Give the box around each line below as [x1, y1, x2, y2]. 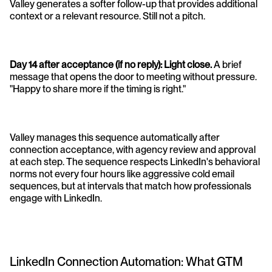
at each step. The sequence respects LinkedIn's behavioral [10, 156, 260, 168]
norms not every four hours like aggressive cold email [10, 168, 234, 180]
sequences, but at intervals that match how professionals [10, 180, 251, 192]
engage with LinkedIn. [10, 192, 102, 205]
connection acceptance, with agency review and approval [10, 144, 256, 156]
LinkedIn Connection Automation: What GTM [10, 254, 243, 270]
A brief [212, 59, 242, 71]
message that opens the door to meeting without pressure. [10, 71, 257, 83]
